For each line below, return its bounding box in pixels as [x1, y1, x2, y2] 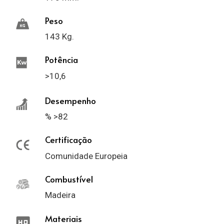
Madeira [44, 190, 75, 200]
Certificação [44, 133, 92, 146]
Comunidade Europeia [44, 150, 127, 161]
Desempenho [44, 94, 96, 106]
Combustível [44, 172, 93, 185]
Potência [44, 53, 78, 66]
